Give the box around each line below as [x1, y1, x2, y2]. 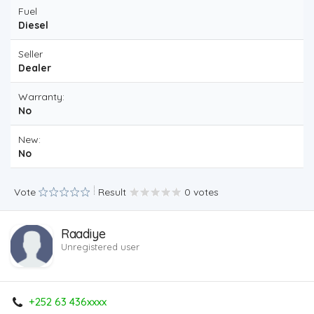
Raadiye [61, 226, 106, 242]
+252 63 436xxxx [29, 295, 107, 308]
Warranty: [18, 90, 64, 103]
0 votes [184, 186, 219, 198]
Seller [18, 48, 43, 60]
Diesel [18, 19, 48, 32]
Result [98, 186, 126, 198]
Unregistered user [61, 241, 139, 252]
